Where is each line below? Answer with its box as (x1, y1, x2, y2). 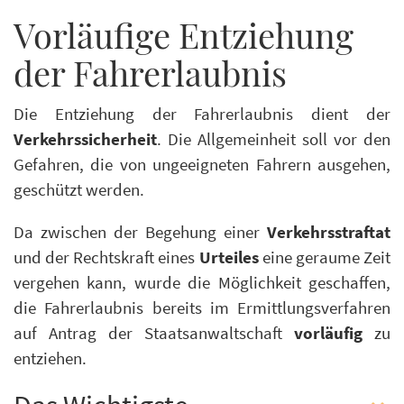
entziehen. (14, 347, 87, 369)
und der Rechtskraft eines (14, 246, 199, 268)
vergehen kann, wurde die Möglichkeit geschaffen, (14, 271, 390, 293)
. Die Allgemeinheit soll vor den (157, 128, 390, 150)
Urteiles (198, 246, 259, 268)
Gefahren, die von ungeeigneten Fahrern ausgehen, (14, 153, 390, 175)
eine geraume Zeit (258, 246, 391, 268)
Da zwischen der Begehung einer (14, 221, 267, 243)
